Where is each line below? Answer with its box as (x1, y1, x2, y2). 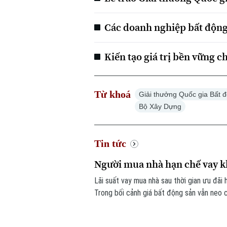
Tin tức (94, 138, 127, 149)
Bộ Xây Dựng (139, 102, 182, 111)
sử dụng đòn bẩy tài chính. (94, 200, 178, 210)
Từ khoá (94, 89, 131, 100)
